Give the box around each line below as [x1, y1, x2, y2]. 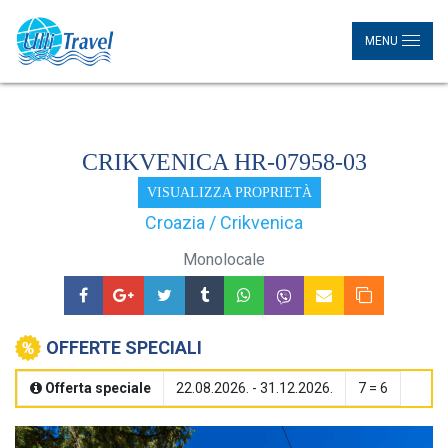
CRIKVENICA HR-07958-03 [81, 149, 367, 175]
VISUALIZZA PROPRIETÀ [146, 184, 312, 200]
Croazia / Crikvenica [145, 211, 303, 233]
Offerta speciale [45, 379, 151, 396]
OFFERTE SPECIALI [46, 336, 202, 358]
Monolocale [183, 249, 265, 269]
